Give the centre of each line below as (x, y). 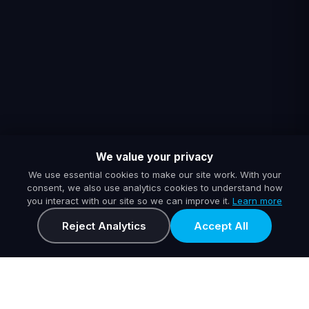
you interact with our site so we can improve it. (130, 201)
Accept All (221, 226)
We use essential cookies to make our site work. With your (154, 175)
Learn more (257, 201)
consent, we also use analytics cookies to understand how (154, 188)
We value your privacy (154, 157)
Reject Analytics (104, 226)
